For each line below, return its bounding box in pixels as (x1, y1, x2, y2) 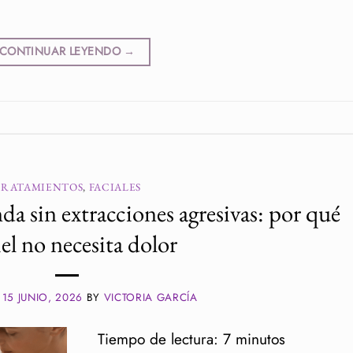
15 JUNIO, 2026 (2, 290, 83, 306)
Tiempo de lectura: (97, 328, 218, 351)
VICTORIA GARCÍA (103, 290, 198, 306)
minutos (235, 328, 285, 351)
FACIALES (88, 180, 142, 195)
